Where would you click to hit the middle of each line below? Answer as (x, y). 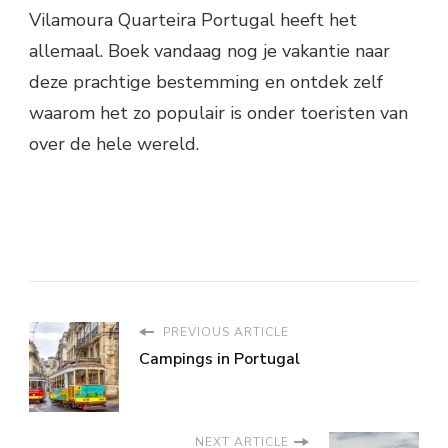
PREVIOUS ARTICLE (224, 332)
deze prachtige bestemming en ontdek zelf (206, 82)
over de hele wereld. (114, 144)
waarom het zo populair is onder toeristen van (218, 113)
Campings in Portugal (219, 359)
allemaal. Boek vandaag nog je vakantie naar (209, 51)
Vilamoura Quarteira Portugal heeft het (193, 20)
